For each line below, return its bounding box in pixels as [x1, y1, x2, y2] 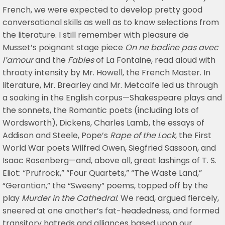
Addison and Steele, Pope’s [3, 130, 110, 142]
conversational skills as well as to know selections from [3, 17, 219, 29]
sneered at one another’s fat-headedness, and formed [3, 205, 219, 217]
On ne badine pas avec [125, 42, 218, 54]
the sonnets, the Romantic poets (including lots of [3, 104, 199, 117]
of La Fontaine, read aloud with [94, 54, 215, 66]
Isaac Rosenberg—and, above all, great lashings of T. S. [3, 155, 216, 167]
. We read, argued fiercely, [117, 192, 219, 204]
